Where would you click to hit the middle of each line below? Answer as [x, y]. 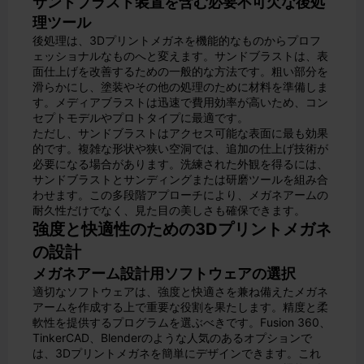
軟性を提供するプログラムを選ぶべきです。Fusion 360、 [182, 322]
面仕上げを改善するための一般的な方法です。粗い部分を [180, 71]
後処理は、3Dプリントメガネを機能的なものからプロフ [177, 40]
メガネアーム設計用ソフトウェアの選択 [164, 273]
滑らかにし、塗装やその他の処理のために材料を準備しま [180, 87]
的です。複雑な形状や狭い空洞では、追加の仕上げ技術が [180, 148]
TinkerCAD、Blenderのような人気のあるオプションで [172, 338]
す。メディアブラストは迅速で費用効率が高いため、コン [180, 102]
